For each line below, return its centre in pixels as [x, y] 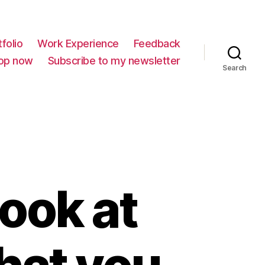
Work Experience [78, 44]
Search [235, 68]
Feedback [157, 44]
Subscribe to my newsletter [114, 61]
